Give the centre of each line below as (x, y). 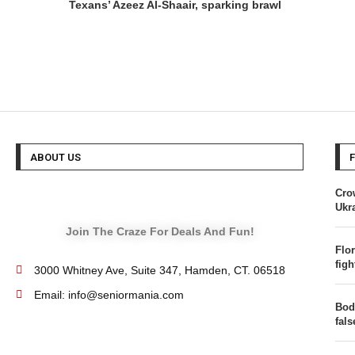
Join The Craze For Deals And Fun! (160, 232)
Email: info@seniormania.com (109, 295)
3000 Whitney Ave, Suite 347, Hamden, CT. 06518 (159, 271)
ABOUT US (55, 158)
